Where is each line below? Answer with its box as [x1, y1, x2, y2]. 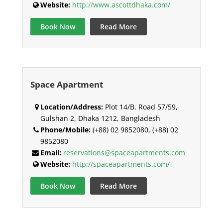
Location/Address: [40, 102, 103, 112]
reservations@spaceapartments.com [63, 148, 185, 158]
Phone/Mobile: [40, 125, 91, 135]
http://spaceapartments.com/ [72, 159, 170, 169]
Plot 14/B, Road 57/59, [103, 102, 178, 112]
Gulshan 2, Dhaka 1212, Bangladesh [40, 113, 160, 123]
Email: [40, 148, 61, 158]
